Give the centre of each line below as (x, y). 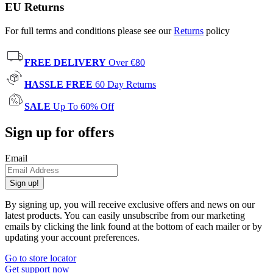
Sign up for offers (59, 132)
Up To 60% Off (83, 106)
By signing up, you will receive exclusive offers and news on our (130, 204)
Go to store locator (41, 258)
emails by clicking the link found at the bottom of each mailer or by (133, 226)
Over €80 (127, 62)
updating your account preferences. (72, 237)
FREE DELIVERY (65, 62)
